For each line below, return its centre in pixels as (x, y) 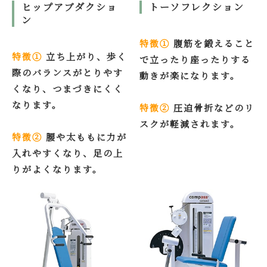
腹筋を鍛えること (212, 44)
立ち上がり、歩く (85, 57)
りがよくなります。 (57, 169)
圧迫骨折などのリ (214, 108)
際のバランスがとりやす (68, 73)
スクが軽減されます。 (190, 124)
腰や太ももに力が (85, 137)
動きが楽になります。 (190, 76)
